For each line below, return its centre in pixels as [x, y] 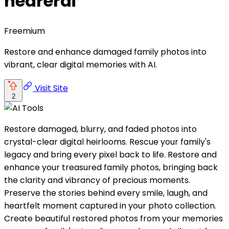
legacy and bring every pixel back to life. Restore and [110, 154]
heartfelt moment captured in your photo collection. [110, 205]
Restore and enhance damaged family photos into [105, 52]
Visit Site [50, 88]
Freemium [25, 31]
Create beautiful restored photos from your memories [113, 218]
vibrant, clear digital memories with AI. [81, 64]
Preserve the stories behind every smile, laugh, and [106, 193]
